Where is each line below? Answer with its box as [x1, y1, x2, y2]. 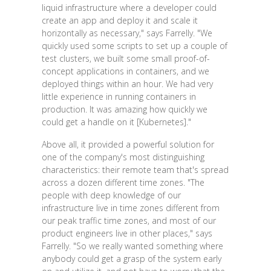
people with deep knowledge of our [41, 189, 181, 201]
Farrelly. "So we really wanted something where [41, 240, 223, 252]
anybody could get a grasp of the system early [41, 252, 221, 264]
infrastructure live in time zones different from [41, 201, 220, 214]
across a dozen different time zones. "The [41, 176, 204, 188]
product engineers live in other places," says [41, 227, 212, 239]
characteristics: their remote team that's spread [41, 163, 229, 175]
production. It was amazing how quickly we [41, 103, 207, 115]
